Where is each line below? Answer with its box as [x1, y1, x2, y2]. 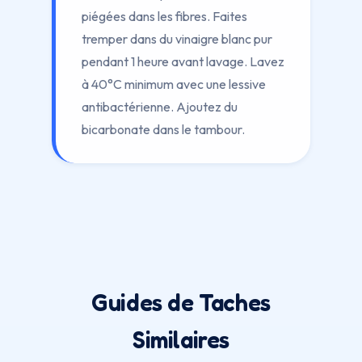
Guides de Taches [91, 288, 271, 317]
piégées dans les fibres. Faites [82, 8, 247, 24]
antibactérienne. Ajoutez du [82, 99, 238, 115]
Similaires [133, 326, 229, 354]
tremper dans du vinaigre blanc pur [82, 31, 272, 47]
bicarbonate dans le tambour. [82, 121, 245, 137]
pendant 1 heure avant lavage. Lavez [82, 53, 284, 69]
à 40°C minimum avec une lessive [82, 76, 266, 92]
